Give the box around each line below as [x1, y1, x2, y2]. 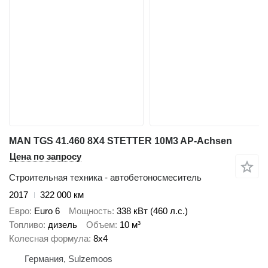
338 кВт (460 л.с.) [117, 205, 188, 216]
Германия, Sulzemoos [25, 253, 112, 264]
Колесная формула [9, 233, 89, 243]
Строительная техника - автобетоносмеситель [9, 172, 202, 183]
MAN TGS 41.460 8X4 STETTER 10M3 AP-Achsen [9, 136, 232, 147]
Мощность [69, 205, 112, 216]
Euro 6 [34, 205, 60, 216]
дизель [48, 219, 77, 230]
